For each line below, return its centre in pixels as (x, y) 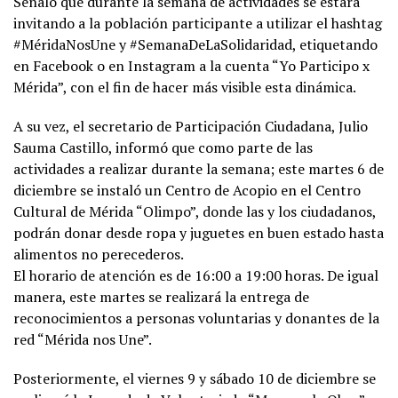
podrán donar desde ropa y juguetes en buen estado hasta (199, 232)
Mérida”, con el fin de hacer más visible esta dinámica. (185, 87)
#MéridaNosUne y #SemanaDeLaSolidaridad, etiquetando (195, 44)
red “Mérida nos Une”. (83, 339)
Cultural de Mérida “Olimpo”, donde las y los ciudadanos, (195, 211)
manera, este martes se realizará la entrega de (161, 296)
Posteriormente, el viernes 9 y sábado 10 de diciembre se (195, 378)
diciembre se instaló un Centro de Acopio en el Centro (187, 190)
